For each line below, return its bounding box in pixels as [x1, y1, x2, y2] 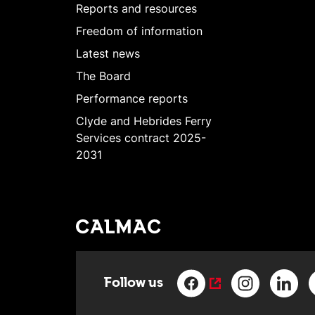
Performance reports [75, 91, 188, 105]
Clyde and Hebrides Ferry [75, 113, 212, 128]
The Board [75, 68, 131, 83]
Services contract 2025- [75, 130, 206, 145]
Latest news [75, 46, 140, 60]
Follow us [103, 276, 163, 290]
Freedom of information [75, 23, 202, 38]
